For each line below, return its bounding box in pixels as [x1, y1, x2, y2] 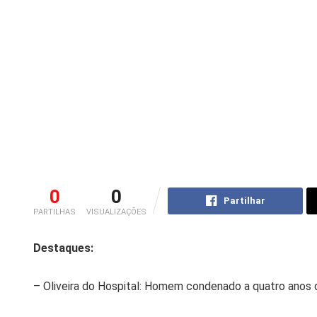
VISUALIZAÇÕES [86, 207, 146, 217]
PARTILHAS [33, 207, 76, 217]
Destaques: [33, 241, 93, 255]
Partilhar [223, 195, 265, 206]
